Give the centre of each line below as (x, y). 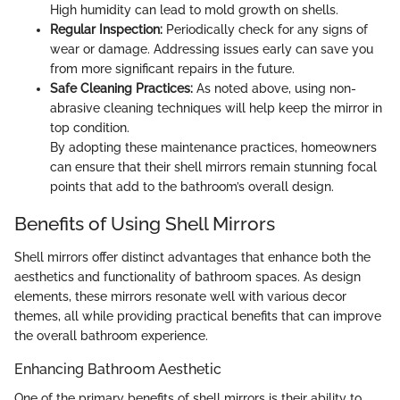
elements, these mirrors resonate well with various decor (180, 297)
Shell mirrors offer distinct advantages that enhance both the (192, 258)
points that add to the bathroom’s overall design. (192, 186)
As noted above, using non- (275, 88)
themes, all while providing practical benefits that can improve (198, 317)
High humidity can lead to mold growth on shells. (194, 9)
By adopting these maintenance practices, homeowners (213, 147)
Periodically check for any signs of (265, 29)
